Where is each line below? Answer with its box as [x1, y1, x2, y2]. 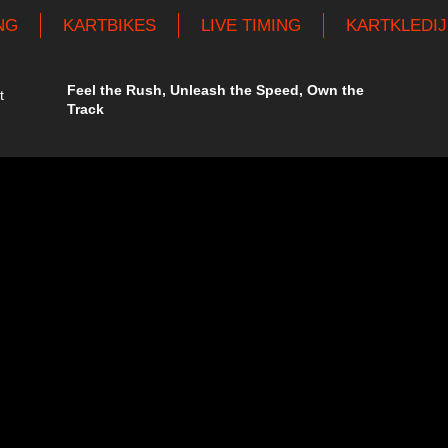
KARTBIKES [63, 16, 156, 35]
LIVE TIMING [201, 16, 301, 35]
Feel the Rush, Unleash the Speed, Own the [67, 82, 364, 98]
